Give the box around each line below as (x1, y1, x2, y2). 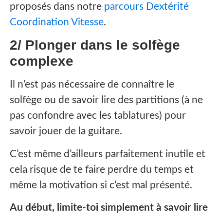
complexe (10, 54, 73, 69)
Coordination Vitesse (10, 17, 104, 28)
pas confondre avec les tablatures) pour (10, 110, 186, 121)
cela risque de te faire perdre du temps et (10, 164, 194, 175)
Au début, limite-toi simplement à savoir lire (10, 202, 208, 213)
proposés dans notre (10, 1, 104, 12)
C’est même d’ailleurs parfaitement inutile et (10, 148, 205, 159)
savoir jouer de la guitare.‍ (10, 126, 122, 137)
